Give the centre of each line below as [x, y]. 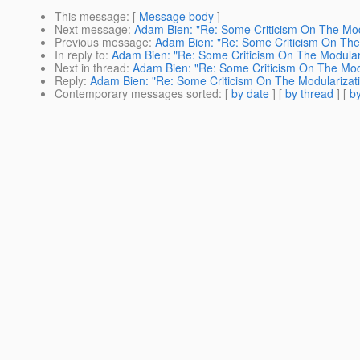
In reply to [80, 55]
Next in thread [90, 68]
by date [250, 94]
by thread [309, 94]
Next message [91, 29]
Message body [176, 16]
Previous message [102, 42]
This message [90, 16]
